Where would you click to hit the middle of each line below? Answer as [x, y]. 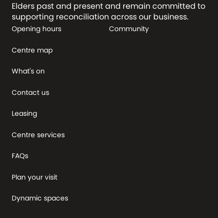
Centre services [38, 135]
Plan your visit [35, 177]
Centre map [32, 50]
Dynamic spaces [40, 198]
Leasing [24, 113]
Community [129, 29]
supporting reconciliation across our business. [100, 17]
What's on [28, 71]
